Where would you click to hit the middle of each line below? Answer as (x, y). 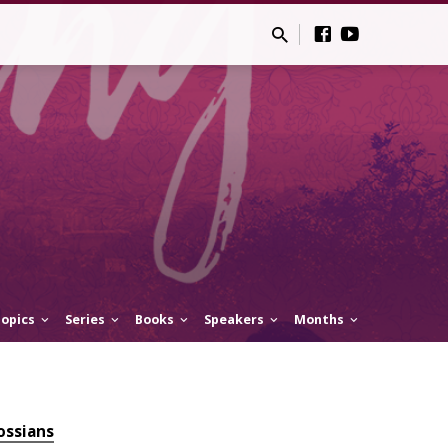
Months (320, 320)
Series (86, 320)
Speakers (235, 320)
